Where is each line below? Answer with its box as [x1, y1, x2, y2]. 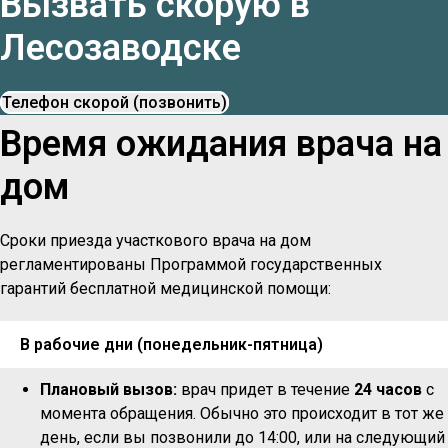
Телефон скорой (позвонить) [2, 92, 227, 112]
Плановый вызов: [40, 379, 177, 399]
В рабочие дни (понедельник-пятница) [20, 334, 323, 354]
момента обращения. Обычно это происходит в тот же [40, 403, 444, 423]
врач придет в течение [177, 379, 354, 399]
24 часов [354, 379, 422, 399]
